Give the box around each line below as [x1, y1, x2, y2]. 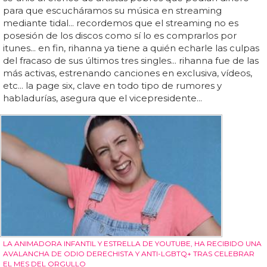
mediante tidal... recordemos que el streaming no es [3, 17, 238, 29]
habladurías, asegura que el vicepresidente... [3, 92, 202, 104]
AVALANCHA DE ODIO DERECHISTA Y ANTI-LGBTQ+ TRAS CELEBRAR [3, 249, 254, 258]
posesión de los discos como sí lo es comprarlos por [3, 30, 237, 42]
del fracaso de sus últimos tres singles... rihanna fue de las [3, 55, 259, 67]
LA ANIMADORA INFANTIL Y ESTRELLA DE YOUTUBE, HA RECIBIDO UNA [3, 238, 262, 248]
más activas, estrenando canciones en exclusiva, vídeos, [3, 67, 252, 79]
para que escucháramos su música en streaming [3, 5, 222, 17]
